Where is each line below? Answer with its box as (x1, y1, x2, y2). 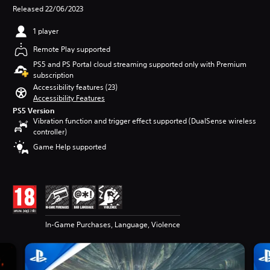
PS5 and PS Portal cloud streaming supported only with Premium (33, 59, 246, 70)
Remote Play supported (33, 44, 110, 55)
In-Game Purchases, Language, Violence (45, 219, 180, 230)
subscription (33, 70, 74, 81)
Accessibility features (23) (33, 82, 118, 93)
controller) (33, 127, 67, 137)
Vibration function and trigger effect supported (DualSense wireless (33, 116, 256, 127)
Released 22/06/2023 (13, 4, 83, 14)
